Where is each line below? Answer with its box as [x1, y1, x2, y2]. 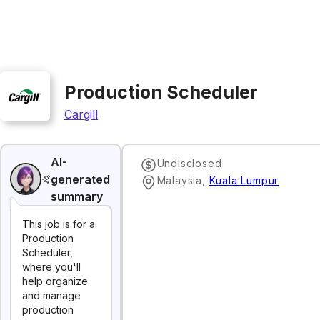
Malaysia [156, 174, 202, 186]
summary [51, 189, 104, 204]
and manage [22, 289, 81, 301]
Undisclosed [156, 156, 222, 169]
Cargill [64, 106, 98, 121]
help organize [22, 275, 88, 287]
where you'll [22, 261, 81, 273]
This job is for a [22, 218, 95, 230]
